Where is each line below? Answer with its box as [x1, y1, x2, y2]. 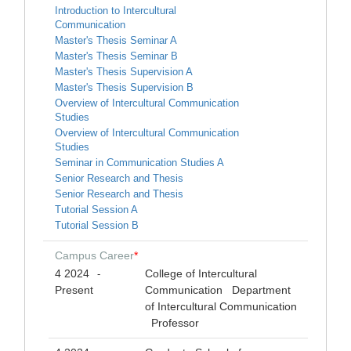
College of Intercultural [145, 267, 257, 280]
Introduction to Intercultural [55, 5, 176, 16]
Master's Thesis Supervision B [55, 81, 194, 93]
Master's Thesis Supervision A [55, 66, 193, 78]
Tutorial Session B [55, 219, 139, 231]
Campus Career [55, 249, 134, 262]
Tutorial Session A [55, 204, 138, 215]
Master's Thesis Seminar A [55, 34, 177, 46]
